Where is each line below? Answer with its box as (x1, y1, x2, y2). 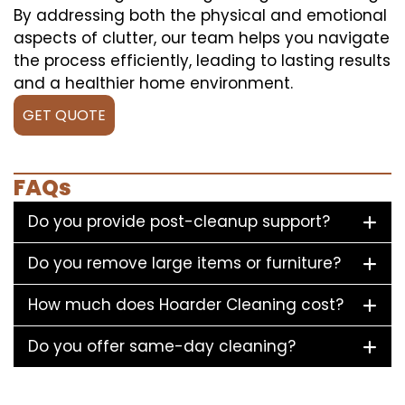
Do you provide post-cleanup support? (28, 210, 330, 232)
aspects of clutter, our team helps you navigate (14, 26, 390, 49)
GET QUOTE (23, 104, 106, 126)
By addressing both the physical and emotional (14, 4, 387, 26)
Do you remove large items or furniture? (28, 251, 341, 274)
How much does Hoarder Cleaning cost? (28, 293, 344, 316)
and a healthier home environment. (14, 71, 293, 94)
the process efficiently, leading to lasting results (14, 49, 391, 71)
